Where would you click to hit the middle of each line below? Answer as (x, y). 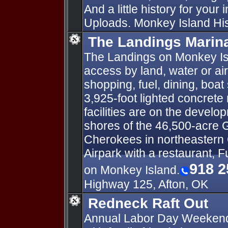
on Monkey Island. (132, 170)
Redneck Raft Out (148, 203)
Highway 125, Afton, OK (146, 184)
